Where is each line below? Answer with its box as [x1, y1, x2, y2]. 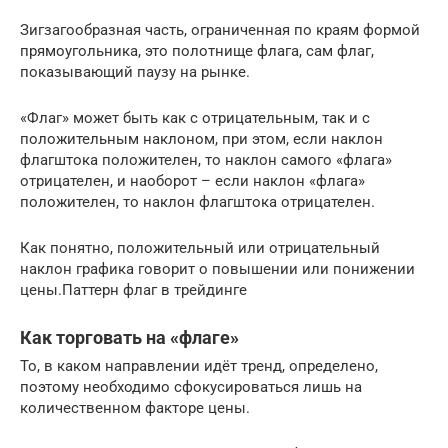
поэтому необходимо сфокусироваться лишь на [20, 377, 362, 396]
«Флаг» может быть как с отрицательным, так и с [20, 108, 370, 127]
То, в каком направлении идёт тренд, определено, [20, 356, 378, 375]
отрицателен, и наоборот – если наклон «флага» [20, 171, 365, 190]
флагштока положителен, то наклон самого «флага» [20, 150, 392, 169]
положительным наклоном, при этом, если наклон [20, 129, 383, 148]
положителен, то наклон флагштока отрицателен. [20, 192, 375, 211]
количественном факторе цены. [20, 398, 250, 417]
